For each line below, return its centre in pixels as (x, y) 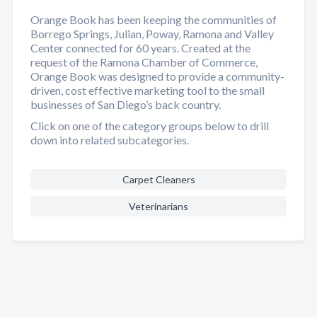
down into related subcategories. (110, 140)
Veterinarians (158, 206)
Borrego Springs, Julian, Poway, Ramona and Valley (152, 34)
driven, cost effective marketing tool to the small (148, 90)
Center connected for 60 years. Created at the (140, 48)
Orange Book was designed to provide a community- (157, 76)
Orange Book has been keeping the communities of (154, 19)
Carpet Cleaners (158, 179)
